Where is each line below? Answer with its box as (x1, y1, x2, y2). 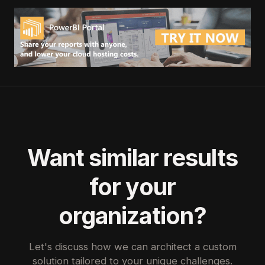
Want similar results (27, 143, 238, 172)
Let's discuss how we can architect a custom (28, 240, 237, 253)
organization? (59, 201, 206, 230)
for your (89, 172, 176, 201)
